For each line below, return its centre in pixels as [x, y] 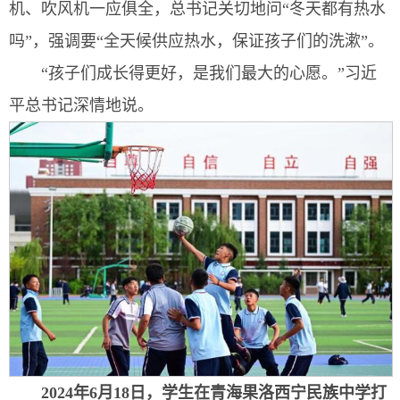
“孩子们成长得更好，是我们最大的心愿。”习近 [209, 73]
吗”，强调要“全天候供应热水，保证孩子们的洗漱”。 [196, 41]
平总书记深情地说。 [81, 105]
